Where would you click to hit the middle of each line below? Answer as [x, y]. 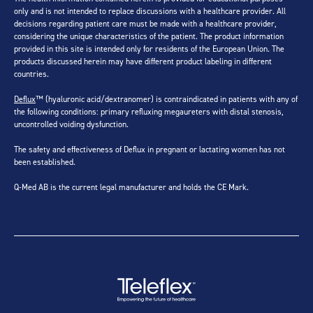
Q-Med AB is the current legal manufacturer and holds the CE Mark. [131, 187]
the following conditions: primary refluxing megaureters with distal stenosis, [149, 111]
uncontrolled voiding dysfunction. [71, 124]
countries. [31, 73]
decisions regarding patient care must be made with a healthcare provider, [145, 23]
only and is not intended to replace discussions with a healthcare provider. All [150, 10]
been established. [45, 161]
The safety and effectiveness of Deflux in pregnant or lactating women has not [150, 149]
